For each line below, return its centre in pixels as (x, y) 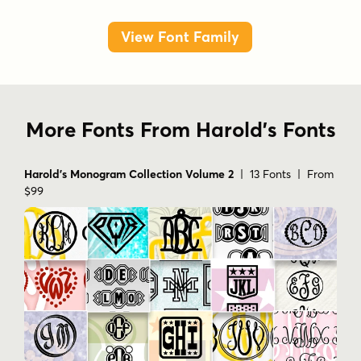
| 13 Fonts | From (284, 174)
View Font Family (180, 37)
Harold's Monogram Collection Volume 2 (129, 174)
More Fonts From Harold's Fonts (180, 130)
